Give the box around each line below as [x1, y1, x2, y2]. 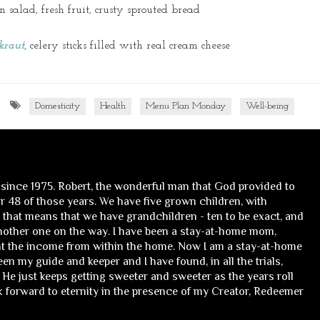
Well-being [246, 101, 289, 112]
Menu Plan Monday [146, 101, 226, 112]
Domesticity [35, 101, 80, 112]
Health [100, 101, 126, 112]
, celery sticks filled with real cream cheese [24, 40, 230, 52]
